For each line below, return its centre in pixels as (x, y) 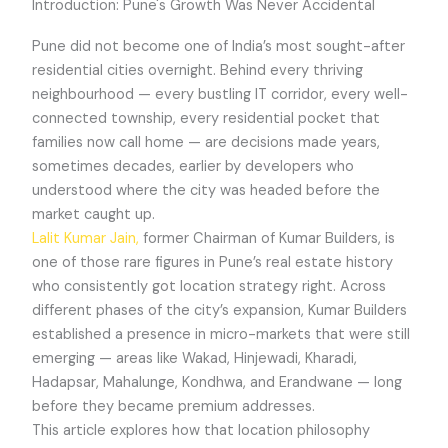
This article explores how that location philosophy (201, 430)
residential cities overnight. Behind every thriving (198, 70)
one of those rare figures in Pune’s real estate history (213, 262)
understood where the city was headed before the (206, 190)
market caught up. (94, 214)
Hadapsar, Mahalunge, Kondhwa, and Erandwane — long (217, 382)
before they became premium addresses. (174, 406)
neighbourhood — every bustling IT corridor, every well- (220, 94)
